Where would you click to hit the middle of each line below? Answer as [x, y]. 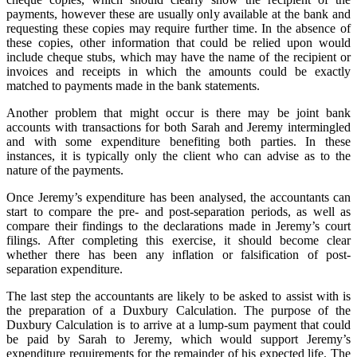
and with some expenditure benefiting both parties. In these [178, 142]
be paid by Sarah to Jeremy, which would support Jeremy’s [178, 339]
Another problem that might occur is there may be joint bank [178, 113]
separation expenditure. [65, 269]
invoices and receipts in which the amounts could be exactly [178, 72]
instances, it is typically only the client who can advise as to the [178, 156]
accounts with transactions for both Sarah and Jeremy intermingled [178, 127]
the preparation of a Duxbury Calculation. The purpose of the [178, 311]
